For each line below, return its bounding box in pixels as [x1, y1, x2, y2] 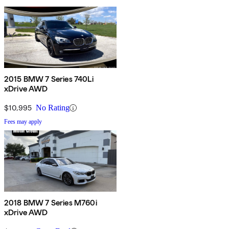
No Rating [36, 103, 70, 112]
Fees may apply [4, 118, 42, 126]
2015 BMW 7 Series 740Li [4, 74, 94, 84]
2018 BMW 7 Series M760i [4, 198, 97, 208]
